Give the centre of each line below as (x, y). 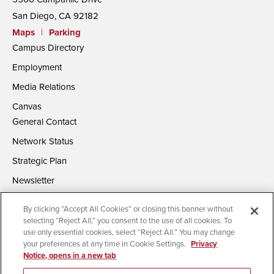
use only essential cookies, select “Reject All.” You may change (129, 232)
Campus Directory (48, 47)
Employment (37, 67)
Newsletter (33, 180)
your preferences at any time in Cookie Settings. (106, 244)
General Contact (44, 121)
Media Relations (44, 87)
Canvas (27, 106)
